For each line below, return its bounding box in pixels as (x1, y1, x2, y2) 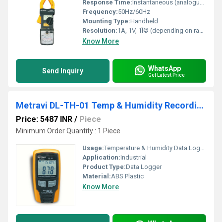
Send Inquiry (42, 67, 83, 75)
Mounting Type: (82, 17, 130, 25)
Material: (82, 172, 111, 180)
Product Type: (82, 163, 126, 170)
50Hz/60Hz (118, 8, 150, 15)
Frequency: (82, 8, 118, 15)
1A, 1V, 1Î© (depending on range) (117, 27, 199, 34)
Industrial (120, 154, 147, 161)
